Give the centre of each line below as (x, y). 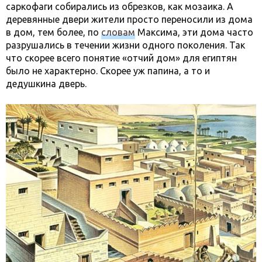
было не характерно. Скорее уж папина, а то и (108, 70)
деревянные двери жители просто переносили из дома (129, 19)
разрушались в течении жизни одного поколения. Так (125, 45)
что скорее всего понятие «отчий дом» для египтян (121, 58)
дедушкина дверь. (46, 83)
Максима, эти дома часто (194, 32)
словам (118, 32)
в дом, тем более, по (54, 32)
